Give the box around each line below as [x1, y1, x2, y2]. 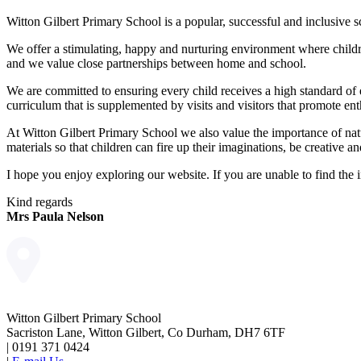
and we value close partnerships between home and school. [6, 56, 306, 71]
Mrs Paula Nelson [6, 210, 104, 224]
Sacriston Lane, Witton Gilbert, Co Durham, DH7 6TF [6, 326, 285, 340]
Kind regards [6, 195, 73, 210]
